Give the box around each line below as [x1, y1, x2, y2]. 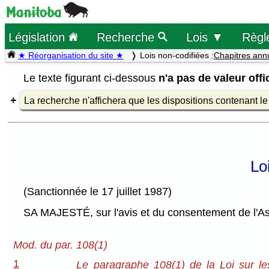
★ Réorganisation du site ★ [18, 50, 124, 60]
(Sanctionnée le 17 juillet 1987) [23, 186, 172, 198]
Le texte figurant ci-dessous [23, 71, 159, 84]
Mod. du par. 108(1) [13, 239, 107, 252]
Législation [8, 29, 69, 44]
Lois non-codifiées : [140, 50, 214, 60]
